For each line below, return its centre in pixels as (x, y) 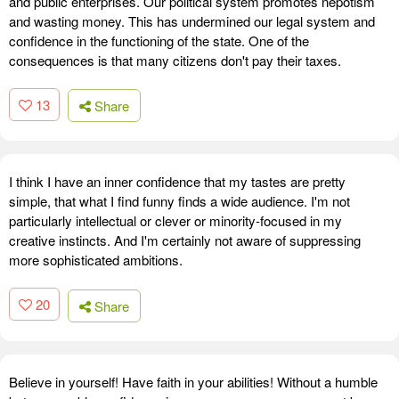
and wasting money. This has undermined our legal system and (192, 20)
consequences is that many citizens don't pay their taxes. (175, 60)
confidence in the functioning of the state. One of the (159, 40)
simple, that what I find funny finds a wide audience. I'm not (179, 201)
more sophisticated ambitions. (96, 260)
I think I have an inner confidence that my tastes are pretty (177, 182)
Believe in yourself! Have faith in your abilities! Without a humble (193, 381)
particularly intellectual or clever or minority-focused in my (175, 221)
